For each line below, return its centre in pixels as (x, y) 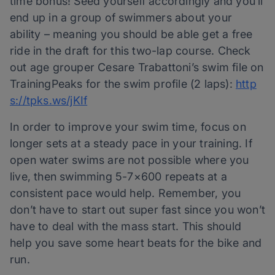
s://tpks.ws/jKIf (49, 101)
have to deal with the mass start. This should (126, 227)
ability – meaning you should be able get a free (131, 34)
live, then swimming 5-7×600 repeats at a (119, 177)
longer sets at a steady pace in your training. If (131, 144)
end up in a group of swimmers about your (121, 18)
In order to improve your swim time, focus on (128, 127)
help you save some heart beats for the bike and (136, 243)
